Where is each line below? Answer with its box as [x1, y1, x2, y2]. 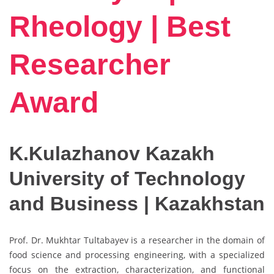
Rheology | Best [9, 10, 231, 43]
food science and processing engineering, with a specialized [9, 248, 265, 261]
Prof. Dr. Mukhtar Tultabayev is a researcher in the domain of [9, 234, 265, 246]
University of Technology [9, 168, 245, 190]
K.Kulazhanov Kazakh [9, 143, 215, 165]
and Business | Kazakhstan [9, 193, 265, 215]
